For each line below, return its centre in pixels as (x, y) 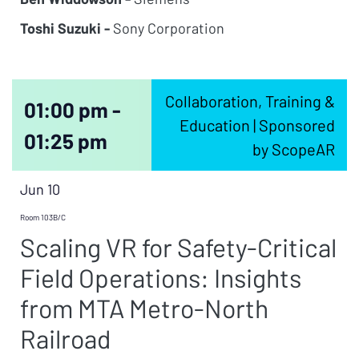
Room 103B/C (43, 217)
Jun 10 (40, 189)
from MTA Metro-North (144, 308)
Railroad (65, 338)
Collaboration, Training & (250, 101)
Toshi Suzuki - (65, 28)
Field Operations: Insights (161, 277)
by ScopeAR (293, 149)
